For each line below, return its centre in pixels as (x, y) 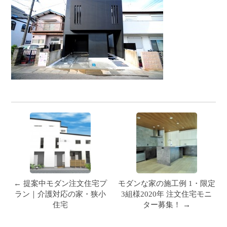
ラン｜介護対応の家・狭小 (61, 194)
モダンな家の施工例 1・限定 (166, 183)
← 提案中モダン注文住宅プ (61, 183)
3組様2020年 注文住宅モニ (167, 194)
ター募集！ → (166, 204)
